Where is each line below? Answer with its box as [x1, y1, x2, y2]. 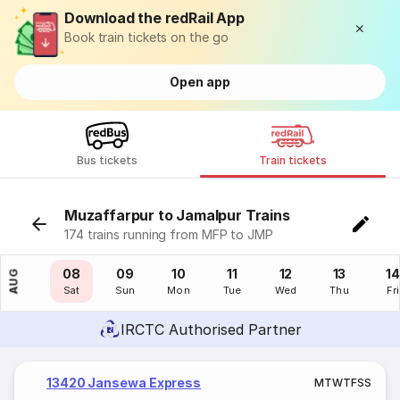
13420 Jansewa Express [46, 375, 202, 390]
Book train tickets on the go [64, 29, 229, 45]
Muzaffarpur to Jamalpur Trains [64, 206, 290, 224]
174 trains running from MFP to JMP [64, 227, 273, 242]
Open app [170, 74, 230, 89]
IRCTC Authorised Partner [120, 321, 302, 338]
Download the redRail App [64, 9, 245, 27]
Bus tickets [76, 154, 138, 167]
